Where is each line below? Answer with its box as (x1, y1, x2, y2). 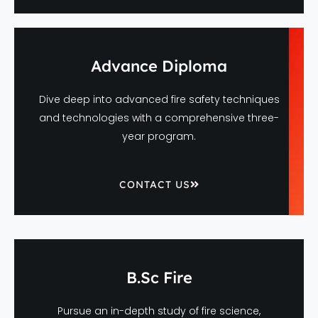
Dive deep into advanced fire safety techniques (38, 92, 280, 106)
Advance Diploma (91, 55, 227, 76)
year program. (122, 128, 196, 143)
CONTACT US (119, 178, 190, 192)
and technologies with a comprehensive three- (39, 110, 279, 125)
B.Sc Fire (126, 267, 192, 287)
